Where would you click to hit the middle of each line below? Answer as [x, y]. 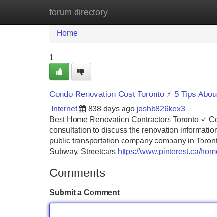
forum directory [78, 12]
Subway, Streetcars [84, 151]
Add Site [189, 12]
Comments [77, 173]
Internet [64, 109]
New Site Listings [129, 12]
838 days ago [111, 109]
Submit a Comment [85, 193]
